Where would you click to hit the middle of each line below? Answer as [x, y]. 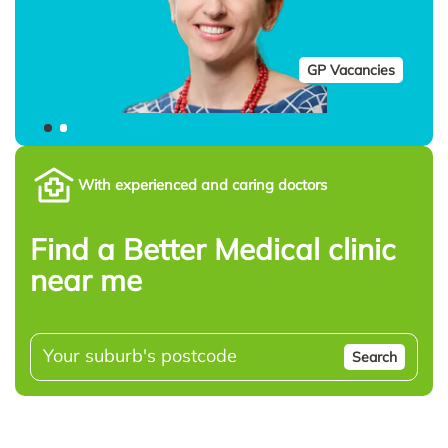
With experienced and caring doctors [202, 185]
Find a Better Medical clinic [213, 248]
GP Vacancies [351, 69]
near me [86, 279]
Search [374, 356]
